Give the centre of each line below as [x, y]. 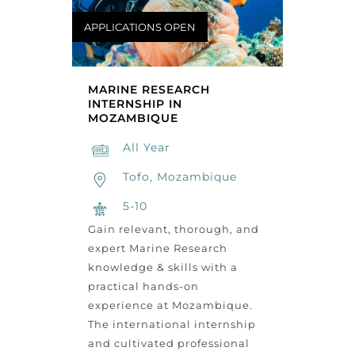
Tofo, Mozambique [179, 177]
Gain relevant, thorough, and [173, 229]
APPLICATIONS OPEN [139, 27]
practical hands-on [143, 286]
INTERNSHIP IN [135, 104]
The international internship [172, 324]
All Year [146, 148]
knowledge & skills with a [162, 267]
